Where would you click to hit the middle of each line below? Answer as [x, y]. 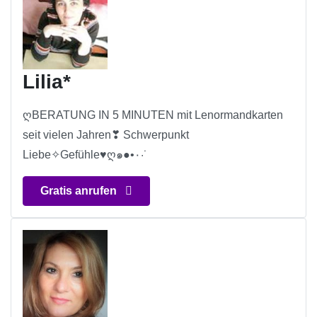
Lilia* [47, 82]
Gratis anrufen [80, 191]
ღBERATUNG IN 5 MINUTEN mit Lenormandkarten [153, 115]
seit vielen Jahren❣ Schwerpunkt [106, 135]
